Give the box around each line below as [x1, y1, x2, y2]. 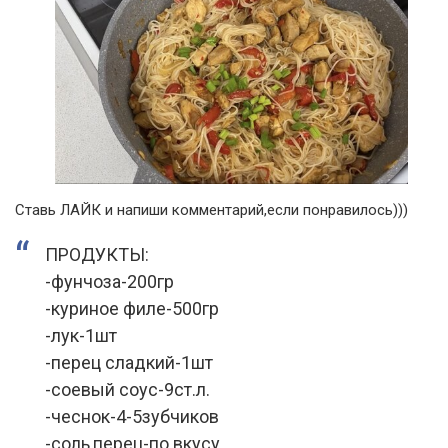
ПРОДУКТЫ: [45, 243, 149, 265]
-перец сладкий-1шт [45, 351, 213, 373]
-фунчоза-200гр [45, 270, 174, 292]
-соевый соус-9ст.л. [45, 378, 210, 400]
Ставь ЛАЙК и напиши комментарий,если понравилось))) [15, 200, 408, 219]
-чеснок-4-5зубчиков [45, 405, 219, 427]
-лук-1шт [45, 324, 117, 346]
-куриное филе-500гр [45, 297, 219, 319]
